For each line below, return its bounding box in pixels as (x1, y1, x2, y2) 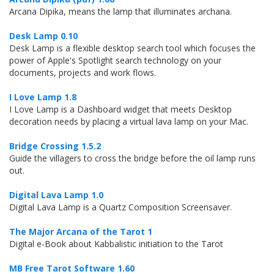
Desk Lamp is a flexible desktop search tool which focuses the (9, 42, 256, 54)
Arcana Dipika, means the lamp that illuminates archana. (9, 6, 232, 17)
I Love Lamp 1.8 (9, 91, 76, 103)
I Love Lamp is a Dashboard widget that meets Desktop (9, 103, 232, 115)
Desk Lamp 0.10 (9, 30, 78, 42)
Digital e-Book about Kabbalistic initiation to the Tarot (9, 238, 223, 250)
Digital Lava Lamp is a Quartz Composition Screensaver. (9, 201, 232, 213)
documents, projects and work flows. (9, 67, 156, 78)
